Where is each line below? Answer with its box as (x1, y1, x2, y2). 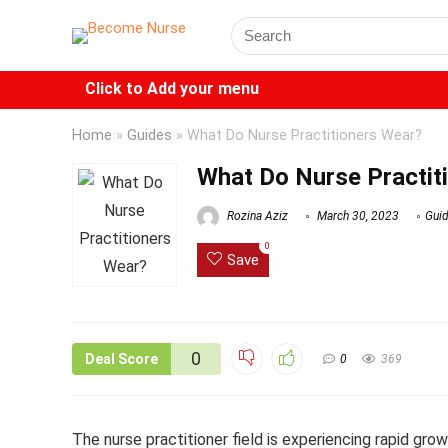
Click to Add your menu (85, 79, 259, 98)
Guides (127, 127, 172, 144)
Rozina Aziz (224, 209, 288, 224)
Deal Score (85, 351, 158, 367)
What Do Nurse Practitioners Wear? (187, 127, 422, 144)
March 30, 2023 (314, 209, 399, 224)
